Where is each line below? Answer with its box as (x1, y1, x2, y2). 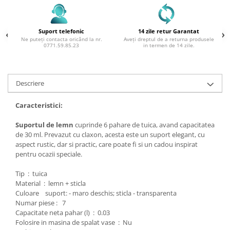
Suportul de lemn (15, 120, 73, 129)
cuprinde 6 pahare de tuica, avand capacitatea (73, 120, 215, 129)
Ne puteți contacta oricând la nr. (21, 35, 102, 43)
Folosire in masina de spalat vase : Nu (15, 217, 132, 227)
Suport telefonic (39, 27, 84, 35)
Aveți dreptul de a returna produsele (123, 35, 214, 43)
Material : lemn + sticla (15, 178, 86, 188)
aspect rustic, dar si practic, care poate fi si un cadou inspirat (15, 139, 198, 149)
